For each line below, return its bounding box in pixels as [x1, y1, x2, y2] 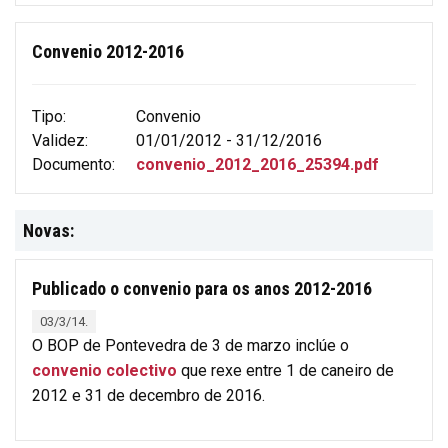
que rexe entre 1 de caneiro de [177, 360, 394, 380]
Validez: [32, 130, 88, 150]
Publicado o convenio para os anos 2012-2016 [32, 277, 372, 299]
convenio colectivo [32, 360, 177, 380]
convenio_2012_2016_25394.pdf [135, 154, 379, 174]
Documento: [32, 154, 115, 174]
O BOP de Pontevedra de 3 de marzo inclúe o [32, 335, 349, 355]
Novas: [23, 219, 74, 241]
